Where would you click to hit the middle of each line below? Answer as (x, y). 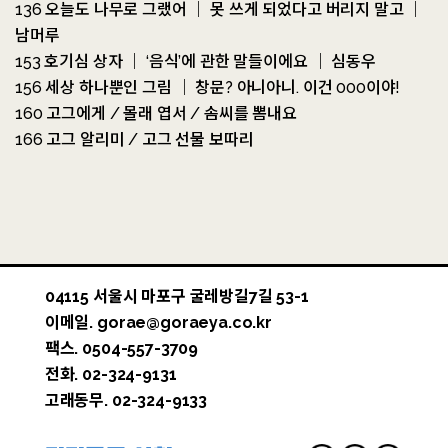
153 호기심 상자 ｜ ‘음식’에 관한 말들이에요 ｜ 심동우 (195, 61)
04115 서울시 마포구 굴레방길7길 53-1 (176, 296)
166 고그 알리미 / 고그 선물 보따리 (134, 139)
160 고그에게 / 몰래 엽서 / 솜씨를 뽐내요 (156, 113)
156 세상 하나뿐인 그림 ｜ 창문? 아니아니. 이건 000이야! (208, 87)
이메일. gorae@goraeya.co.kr (158, 322)
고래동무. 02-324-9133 (126, 400)
